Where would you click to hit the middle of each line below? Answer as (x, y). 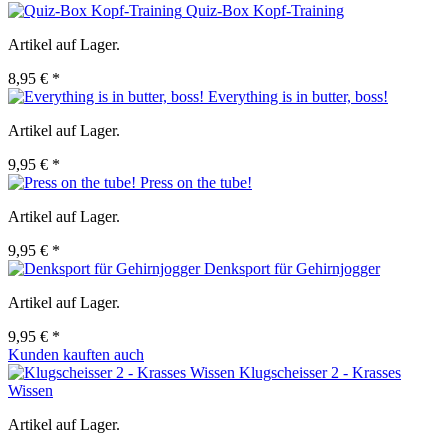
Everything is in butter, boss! (298, 97)
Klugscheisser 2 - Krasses (320, 373)
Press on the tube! (196, 183)
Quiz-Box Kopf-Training (265, 11)
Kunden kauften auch (76, 355)
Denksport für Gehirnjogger (292, 269)
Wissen (30, 391)
